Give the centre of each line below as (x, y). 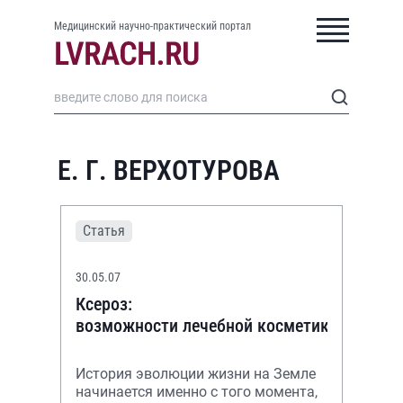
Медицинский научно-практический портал (152, 26)
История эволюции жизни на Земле (196, 374)
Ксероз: (104, 304)
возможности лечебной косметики (207, 326)
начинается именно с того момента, (197, 392)
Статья (104, 231)
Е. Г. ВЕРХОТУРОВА (169, 170)
